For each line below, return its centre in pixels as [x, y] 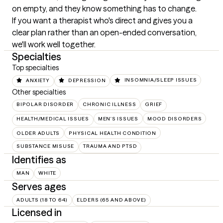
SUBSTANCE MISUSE [45, 146]
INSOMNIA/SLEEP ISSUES [161, 80]
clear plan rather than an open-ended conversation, [104, 33]
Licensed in [37, 212]
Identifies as [39, 160]
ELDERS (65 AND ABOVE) [111, 200]
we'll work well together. [54, 45]
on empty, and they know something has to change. [104, 9]
